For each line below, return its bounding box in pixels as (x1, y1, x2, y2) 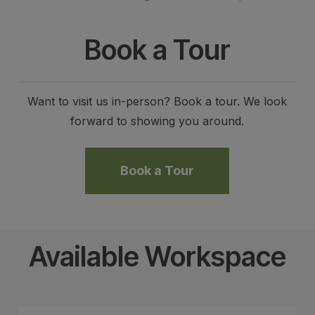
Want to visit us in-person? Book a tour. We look (27, 94, 288, 108)
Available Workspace (28, 239, 286, 273)
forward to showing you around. (70, 113, 245, 128)
